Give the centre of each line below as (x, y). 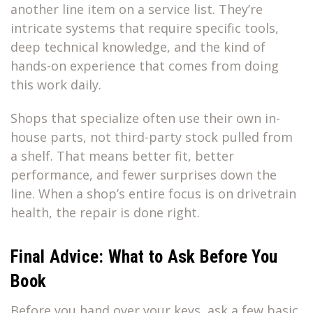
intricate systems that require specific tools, (145, 28)
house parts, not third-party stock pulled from (152, 137)
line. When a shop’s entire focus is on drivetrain (153, 194)
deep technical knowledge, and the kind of (138, 47)
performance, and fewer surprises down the (144, 175)
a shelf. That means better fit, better (122, 156)
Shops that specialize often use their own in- (145, 118)
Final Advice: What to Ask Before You (144, 257)
